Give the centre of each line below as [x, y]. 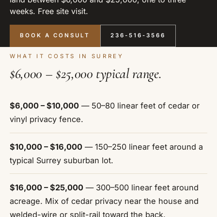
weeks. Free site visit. [49, 11]
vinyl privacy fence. [46, 119]
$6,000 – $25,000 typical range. [86, 73]
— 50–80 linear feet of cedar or [139, 106]
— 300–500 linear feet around [141, 187]
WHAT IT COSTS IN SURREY [67, 56]
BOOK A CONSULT [55, 36]
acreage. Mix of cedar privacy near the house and [104, 201]
